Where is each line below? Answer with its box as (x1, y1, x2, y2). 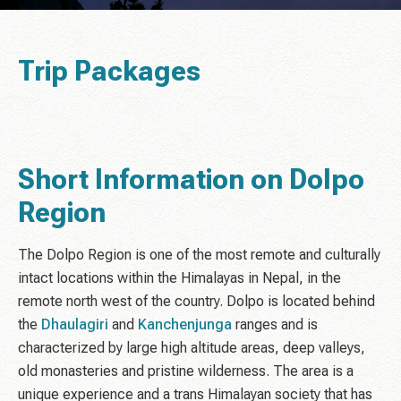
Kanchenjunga (138, 316, 232, 334)
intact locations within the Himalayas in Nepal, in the (18, 269, 341, 287)
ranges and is (232, 316, 318, 334)
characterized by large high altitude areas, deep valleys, (18, 339, 365, 357)
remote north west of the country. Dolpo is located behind (18, 293, 375, 311)
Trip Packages (18, 55, 200, 89)
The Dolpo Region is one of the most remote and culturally (18, 246, 380, 264)
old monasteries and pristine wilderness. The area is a (18, 363, 354, 380)
